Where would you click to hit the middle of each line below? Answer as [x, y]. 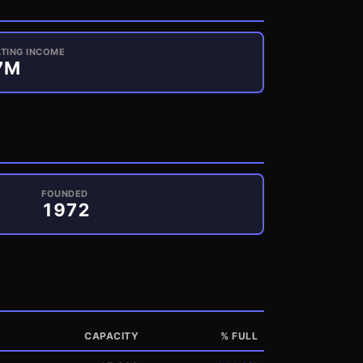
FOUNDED [65, 194]
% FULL [239, 336]
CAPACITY [111, 336]
